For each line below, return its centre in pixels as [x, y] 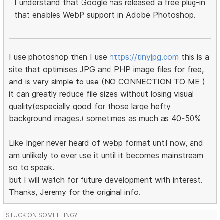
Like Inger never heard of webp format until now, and [106, 143]
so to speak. [32, 168]
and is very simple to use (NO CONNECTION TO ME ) [107, 82]
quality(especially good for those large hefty [90, 106]
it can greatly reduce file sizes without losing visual [101, 94]
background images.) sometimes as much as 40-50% [105, 119]
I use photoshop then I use [59, 57]
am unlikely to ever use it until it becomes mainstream [106, 155]
